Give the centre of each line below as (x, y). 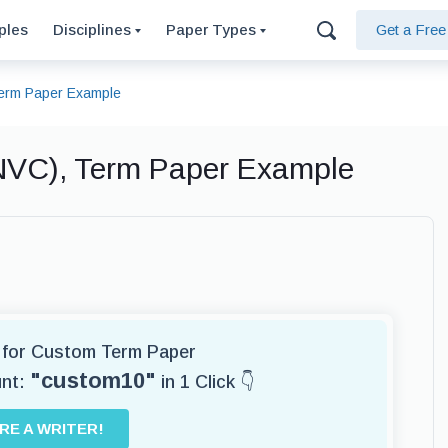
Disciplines (94, 29)
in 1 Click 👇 (205, 382)
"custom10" (93, 380)
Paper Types (213, 29)
